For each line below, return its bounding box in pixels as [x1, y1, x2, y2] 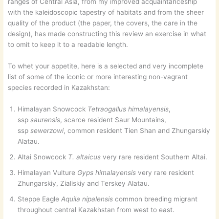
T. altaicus [68, 153, 103, 161]
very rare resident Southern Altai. [103, 153, 208, 161]
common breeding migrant [113, 195, 198, 203]
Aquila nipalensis [61, 195, 113, 203]
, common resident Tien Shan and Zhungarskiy [64, 127, 211, 135]
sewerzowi [30, 127, 64, 135]
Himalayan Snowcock [18, 105, 88, 113]
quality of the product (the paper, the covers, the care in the [8, 19, 198, 27]
